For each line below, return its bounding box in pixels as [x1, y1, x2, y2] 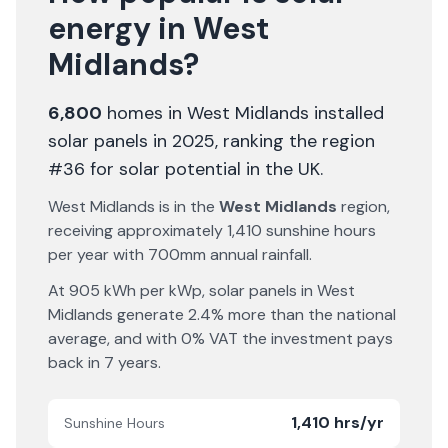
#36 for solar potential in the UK [48, 157, 320, 181]
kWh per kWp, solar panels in [100, 280, 317, 301]
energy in [48, 9, 193, 48]
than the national [266, 304, 396, 325]
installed [309, 101, 384, 125]
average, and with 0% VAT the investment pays [48, 328, 393, 349]
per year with [48, 244, 148, 265]
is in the [155, 196, 219, 217]
